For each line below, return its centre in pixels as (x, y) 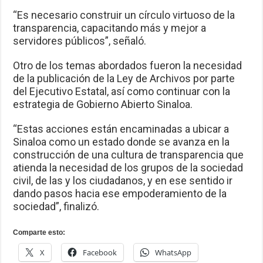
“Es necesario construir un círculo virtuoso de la (124, 15)
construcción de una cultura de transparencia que (129, 155)
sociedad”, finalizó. (56, 207)
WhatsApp (173, 253)
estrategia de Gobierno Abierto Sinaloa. (103, 104)
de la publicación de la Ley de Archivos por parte (124, 79)
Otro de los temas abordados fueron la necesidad (128, 66)
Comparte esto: (39, 233)
